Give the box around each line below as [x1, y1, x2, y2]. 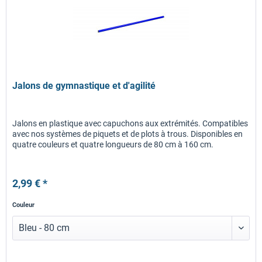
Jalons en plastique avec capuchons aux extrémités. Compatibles [12, 118, 249, 128]
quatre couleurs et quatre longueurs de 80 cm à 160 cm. [12, 139, 214, 149]
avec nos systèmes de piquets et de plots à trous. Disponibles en [12, 129, 243, 139]
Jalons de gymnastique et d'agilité [12, 80, 156, 91]
